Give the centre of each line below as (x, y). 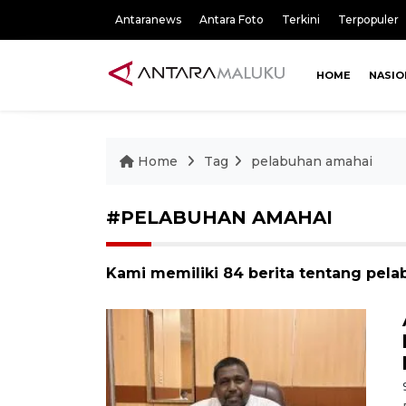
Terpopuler (368, 19)
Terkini (301, 19)
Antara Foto (232, 19)
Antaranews (148, 19)
